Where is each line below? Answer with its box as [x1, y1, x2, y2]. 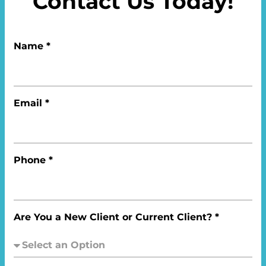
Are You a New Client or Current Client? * [14, 211, 219, 223]
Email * [14, 97, 49, 109]
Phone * [14, 154, 53, 166]
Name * [14, 40, 50, 52]
